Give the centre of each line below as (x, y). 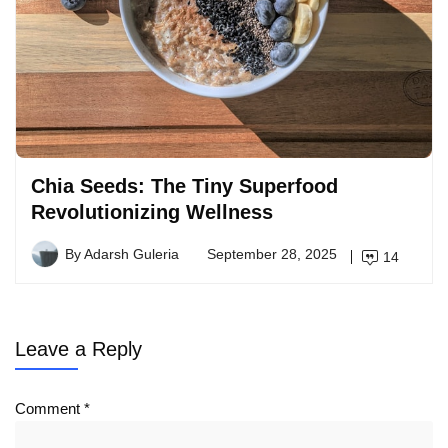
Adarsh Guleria (131, 253)
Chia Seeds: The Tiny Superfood (184, 185)
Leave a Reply (78, 348)
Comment (49, 408)
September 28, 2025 (272, 253)
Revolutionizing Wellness (152, 211)
